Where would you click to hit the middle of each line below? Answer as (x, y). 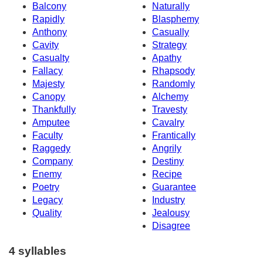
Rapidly (48, 19)
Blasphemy (176, 19)
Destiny (168, 161)
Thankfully (54, 110)
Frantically (174, 136)
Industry (168, 200)
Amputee (51, 123)
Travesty (170, 110)
